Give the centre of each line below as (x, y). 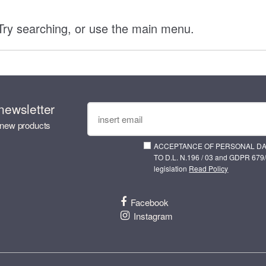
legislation (172, 168)
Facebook (149, 202)
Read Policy (209, 168)
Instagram (153, 216)
